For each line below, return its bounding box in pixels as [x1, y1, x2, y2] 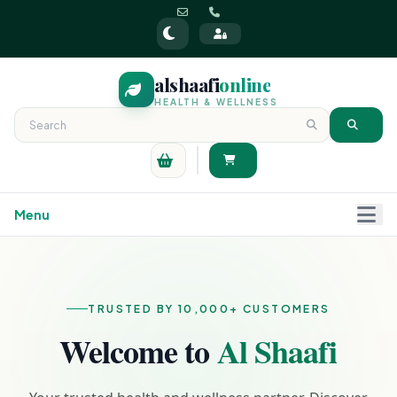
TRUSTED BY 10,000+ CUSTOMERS [88, 301, 331, 315]
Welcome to [59, 327, 217, 374]
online [219, 73, 270, 97]
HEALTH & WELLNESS [154, 97, 278, 107]
